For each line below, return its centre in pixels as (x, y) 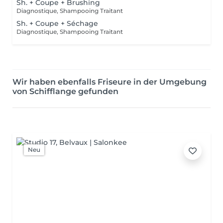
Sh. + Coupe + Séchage (57, 23)
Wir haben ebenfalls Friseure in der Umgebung (110, 82)
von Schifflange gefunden (65, 91)
